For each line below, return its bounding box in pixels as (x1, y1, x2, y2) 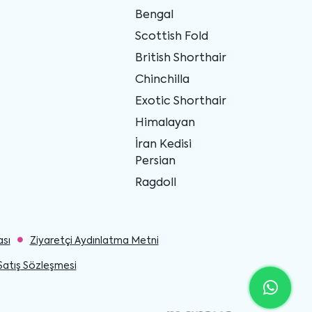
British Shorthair (134, 52, 226, 64)
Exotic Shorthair (134, 95, 226, 107)
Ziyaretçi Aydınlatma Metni (29, 235, 159, 246)
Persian (134, 155, 175, 167)
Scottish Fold (134, 31, 208, 42)
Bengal (134, 9, 173, 21)
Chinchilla (134, 74, 189, 86)
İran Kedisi (134, 139, 192, 150)
